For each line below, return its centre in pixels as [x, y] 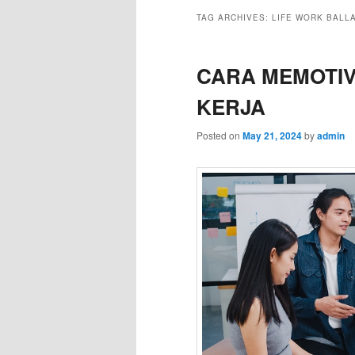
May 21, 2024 [272, 136]
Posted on [219, 136]
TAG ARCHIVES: [234, 18]
